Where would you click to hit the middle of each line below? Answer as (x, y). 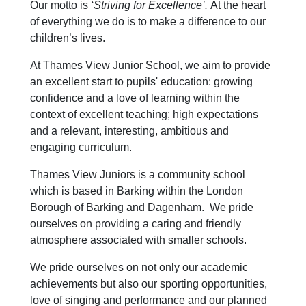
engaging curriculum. (81, 147)
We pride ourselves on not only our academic (139, 267)
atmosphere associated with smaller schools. (138, 240)
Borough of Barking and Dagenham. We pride (142, 207)
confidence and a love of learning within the (135, 98)
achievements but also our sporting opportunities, (149, 284)
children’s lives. (68, 38)
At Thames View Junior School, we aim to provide (150, 65)
